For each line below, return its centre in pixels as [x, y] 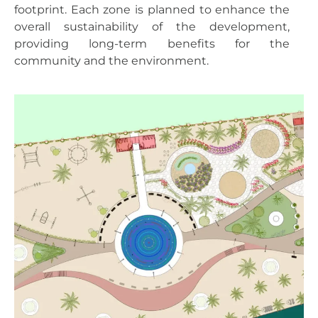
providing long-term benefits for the [152, 44]
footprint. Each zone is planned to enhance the [152, 10]
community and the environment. [111, 61]
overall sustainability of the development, [152, 27]
